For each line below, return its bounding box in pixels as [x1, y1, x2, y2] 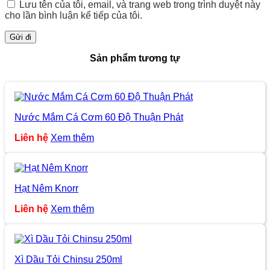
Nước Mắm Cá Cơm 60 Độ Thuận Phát [14, 111, 183, 122]
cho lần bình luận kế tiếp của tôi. [5, 10, 142, 20]
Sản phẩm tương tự [90, 52, 180, 63]
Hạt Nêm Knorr [14, 183, 78, 193]
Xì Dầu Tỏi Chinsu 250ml [14, 254, 122, 265]
